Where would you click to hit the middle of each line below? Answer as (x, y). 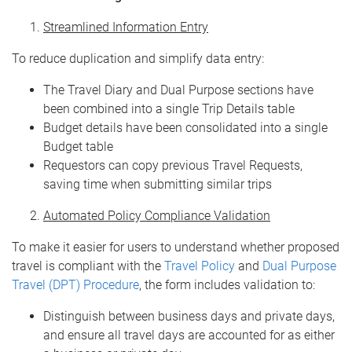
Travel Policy (200, 266)
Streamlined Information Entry (126, 27)
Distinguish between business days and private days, (189, 316)
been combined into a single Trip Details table (169, 109)
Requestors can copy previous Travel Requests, (173, 165)
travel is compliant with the (88, 266)
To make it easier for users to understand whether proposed (176, 247)
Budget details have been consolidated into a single (185, 128)
